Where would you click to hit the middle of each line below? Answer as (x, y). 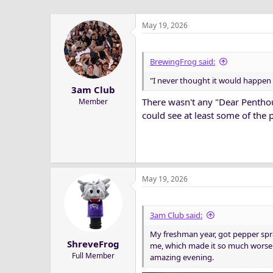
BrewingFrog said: (183, 61)
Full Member (93, 255)
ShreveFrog (93, 243)
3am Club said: (176, 215)
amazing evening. (182, 257)
